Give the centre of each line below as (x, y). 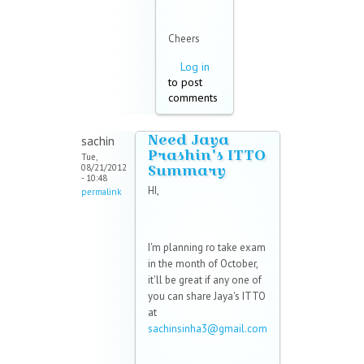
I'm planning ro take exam (207, 248)
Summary (187, 171)
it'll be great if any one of (205, 280)
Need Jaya (188, 140)
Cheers (184, 39)
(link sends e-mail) (190, 345)
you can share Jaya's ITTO (207, 297)
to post (185, 82)
